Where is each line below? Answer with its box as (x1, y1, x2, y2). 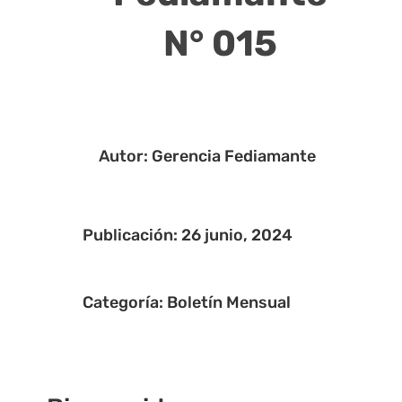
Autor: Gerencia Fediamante (98, 146, 316, 167)
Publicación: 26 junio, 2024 (82, 225, 293, 246)
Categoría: (82, 293, 167, 313)
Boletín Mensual (166, 293, 291, 313)
